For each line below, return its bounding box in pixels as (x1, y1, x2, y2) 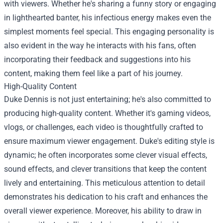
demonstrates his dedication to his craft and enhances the (4, 192, 208, 202)
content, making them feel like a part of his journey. (4, 68, 183, 78)
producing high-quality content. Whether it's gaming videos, (4, 108, 211, 118)
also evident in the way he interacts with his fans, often (4, 40, 196, 50)
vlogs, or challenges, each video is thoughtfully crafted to (4, 122, 203, 132)
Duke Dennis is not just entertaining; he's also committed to (4, 94, 211, 104)
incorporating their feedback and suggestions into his (4, 54, 191, 64)
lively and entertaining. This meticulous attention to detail (4, 178, 205, 188)
